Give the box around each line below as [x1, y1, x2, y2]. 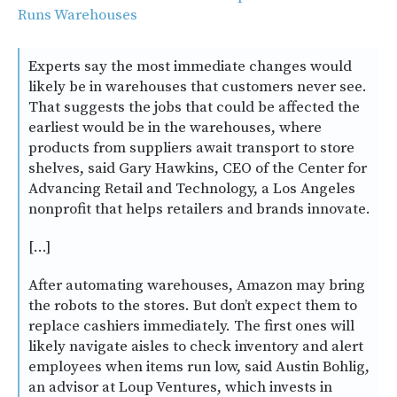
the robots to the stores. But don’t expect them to [28, 295, 357, 315]
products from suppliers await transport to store [28, 137, 354, 158]
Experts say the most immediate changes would [28, 56, 352, 76]
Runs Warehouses [18, 4, 137, 25]
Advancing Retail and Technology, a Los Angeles [28, 178, 355, 198]
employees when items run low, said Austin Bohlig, [28, 356, 370, 377]
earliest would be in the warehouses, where [28, 117, 322, 137]
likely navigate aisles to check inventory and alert [28, 336, 363, 356]
